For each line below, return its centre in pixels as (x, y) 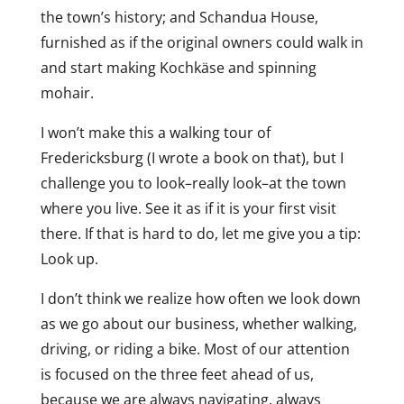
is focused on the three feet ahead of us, (177, 374)
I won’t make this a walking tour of (155, 133)
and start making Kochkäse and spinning (178, 68)
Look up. (69, 259)
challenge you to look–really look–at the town (193, 183)
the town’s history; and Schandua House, (179, 17)
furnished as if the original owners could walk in (202, 42)
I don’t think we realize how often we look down (200, 298)
